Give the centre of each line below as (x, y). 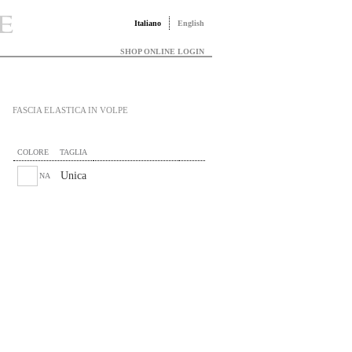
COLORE (33, 152)
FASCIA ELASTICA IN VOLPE (70, 110)
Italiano (148, 23)
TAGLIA (73, 152)
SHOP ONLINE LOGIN (162, 51)
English (191, 23)
